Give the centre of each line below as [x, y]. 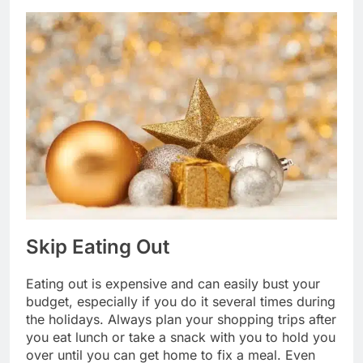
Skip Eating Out [98, 247]
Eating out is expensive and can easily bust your [173, 284]
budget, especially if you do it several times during [181, 302]
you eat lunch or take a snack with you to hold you [181, 337]
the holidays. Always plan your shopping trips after [181, 320]
